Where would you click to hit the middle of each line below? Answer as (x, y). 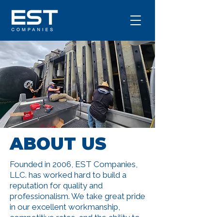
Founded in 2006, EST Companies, (74, 164)
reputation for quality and (56, 186)
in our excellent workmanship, (65, 207)
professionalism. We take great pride (77, 196)
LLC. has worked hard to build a (68, 175)
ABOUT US (58, 144)
